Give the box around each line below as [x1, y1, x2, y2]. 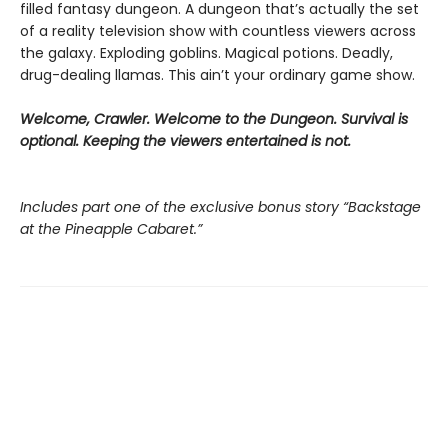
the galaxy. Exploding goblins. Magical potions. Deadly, [20, 42, 393, 63]
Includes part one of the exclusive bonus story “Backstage [20, 196, 421, 217]
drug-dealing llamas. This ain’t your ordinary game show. [20, 64, 415, 85]
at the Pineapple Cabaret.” [20, 218, 202, 239]
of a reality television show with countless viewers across [20, 20, 416, 41]
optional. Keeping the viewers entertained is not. [20, 130, 351, 151]
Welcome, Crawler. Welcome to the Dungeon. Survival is [20, 108, 408, 129]
